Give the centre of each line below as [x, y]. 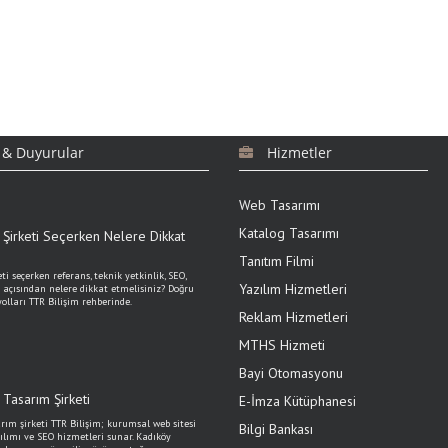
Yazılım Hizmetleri [293, 289]
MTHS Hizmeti [282, 345]
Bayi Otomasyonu [291, 373]
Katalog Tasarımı [289, 233]
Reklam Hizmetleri [293, 317]
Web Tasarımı [279, 205]
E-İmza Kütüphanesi [297, 401]
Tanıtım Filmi [276, 261]
